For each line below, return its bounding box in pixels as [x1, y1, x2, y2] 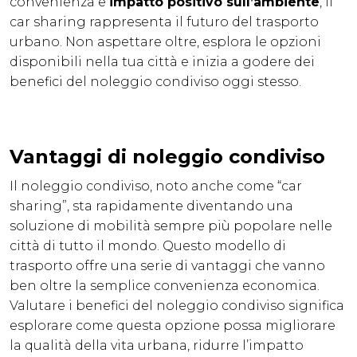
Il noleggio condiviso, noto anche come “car [10, 178, 302, 194]
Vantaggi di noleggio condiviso [10, 145, 325, 169]
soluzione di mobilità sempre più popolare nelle [10, 218, 332, 234]
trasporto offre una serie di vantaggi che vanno [10, 258, 325, 274]
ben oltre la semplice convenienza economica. [10, 278, 320, 294]
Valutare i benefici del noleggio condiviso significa [10, 298, 344, 314]
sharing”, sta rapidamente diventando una [10, 198, 293, 214]
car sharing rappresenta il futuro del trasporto [10, 14, 319, 30]
